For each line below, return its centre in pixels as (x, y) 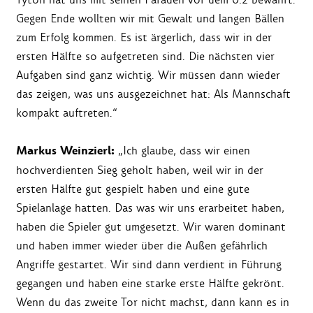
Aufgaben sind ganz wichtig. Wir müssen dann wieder (148, 75)
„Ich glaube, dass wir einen (182, 151)
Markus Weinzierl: (65, 151)
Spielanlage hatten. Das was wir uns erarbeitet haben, (150, 208)
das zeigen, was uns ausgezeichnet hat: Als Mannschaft (153, 94)
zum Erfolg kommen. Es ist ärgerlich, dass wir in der (144, 38)
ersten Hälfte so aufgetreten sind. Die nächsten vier (145, 57)
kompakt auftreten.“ (67, 113)
